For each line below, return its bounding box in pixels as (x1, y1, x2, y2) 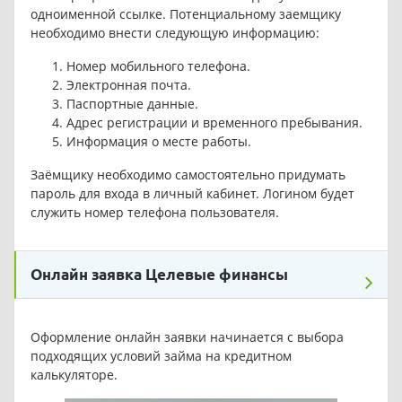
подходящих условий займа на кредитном (30, 347, 292, 365)
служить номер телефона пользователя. (30, 204, 283, 222)
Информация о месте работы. (66, 133, 255, 151)
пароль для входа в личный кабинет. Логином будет (30, 185, 354, 203)
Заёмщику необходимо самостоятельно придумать (30, 166, 345, 184)
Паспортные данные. (66, 95, 198, 113)
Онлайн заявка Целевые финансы (31, 266, 288, 284)
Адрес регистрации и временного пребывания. (66, 114, 363, 132)
